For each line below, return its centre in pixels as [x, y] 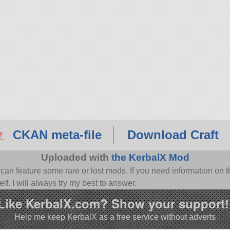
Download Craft [173, 135]
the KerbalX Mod [150, 158]
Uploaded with [76, 158]
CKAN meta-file [57, 135]
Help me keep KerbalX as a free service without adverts [115, 217]
